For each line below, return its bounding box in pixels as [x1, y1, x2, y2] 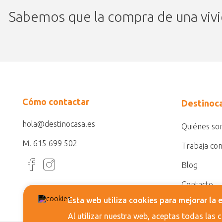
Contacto [181, 180, 213, 189]
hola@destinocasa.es [22, 119, 95, 128]
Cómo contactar [22, 97, 89, 107]
